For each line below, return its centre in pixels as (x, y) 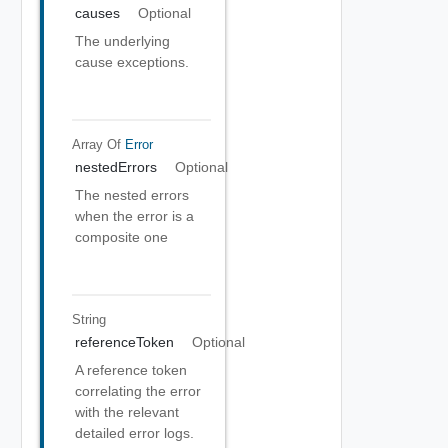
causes (97, 13)
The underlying (122, 41)
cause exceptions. (132, 62)
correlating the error (138, 391)
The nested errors (132, 195)
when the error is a (134, 216)
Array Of (98, 144)
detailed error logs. (134, 433)
